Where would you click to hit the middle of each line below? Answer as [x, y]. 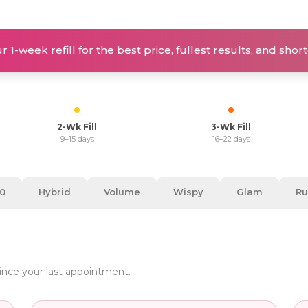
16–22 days [231, 139]
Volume [122, 192]
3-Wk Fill [231, 127]
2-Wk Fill [77, 127]
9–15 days [77, 139]
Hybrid [55, 192]
